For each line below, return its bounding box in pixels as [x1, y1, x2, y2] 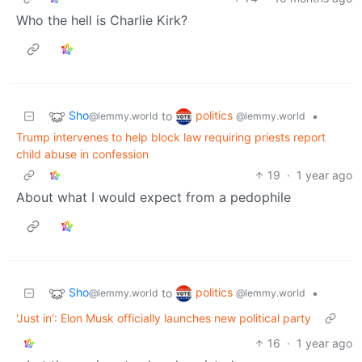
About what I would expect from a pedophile [16, 188, 291, 205]
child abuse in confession [16, 146, 149, 161]
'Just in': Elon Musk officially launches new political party [16, 310, 311, 325]
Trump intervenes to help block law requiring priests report [16, 129, 326, 144]
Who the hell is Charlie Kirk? [16, 11, 187, 28]
